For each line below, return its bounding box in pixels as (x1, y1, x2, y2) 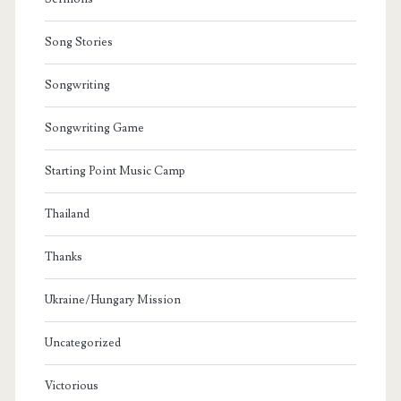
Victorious (44, 378, 98, 393)
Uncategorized (44, 335, 121, 350)
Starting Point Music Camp (44, 163, 185, 178)
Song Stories (44, 34, 113, 49)
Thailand (44, 206, 90, 221)
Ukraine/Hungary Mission (44, 292, 181, 307)
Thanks (44, 249, 82, 264)
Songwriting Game (44, 120, 144, 135)
